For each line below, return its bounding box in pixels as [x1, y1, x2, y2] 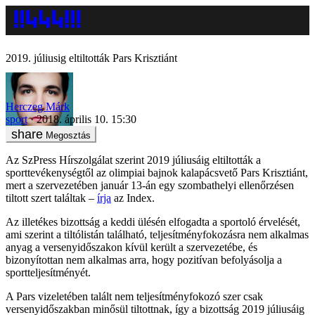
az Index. [111, 191, 155, 204]
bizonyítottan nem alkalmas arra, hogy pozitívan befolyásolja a [6, 253, 282, 266]
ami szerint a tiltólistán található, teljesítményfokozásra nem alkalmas [6, 228, 309, 240]
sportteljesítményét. [6, 266, 91, 278]
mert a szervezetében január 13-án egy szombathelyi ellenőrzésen [6, 179, 294, 191]
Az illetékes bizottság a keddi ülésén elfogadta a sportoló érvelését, [6, 215, 300, 228]
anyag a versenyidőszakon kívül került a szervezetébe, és [6, 240, 257, 253]
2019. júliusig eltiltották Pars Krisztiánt [6, 52, 177, 64]
